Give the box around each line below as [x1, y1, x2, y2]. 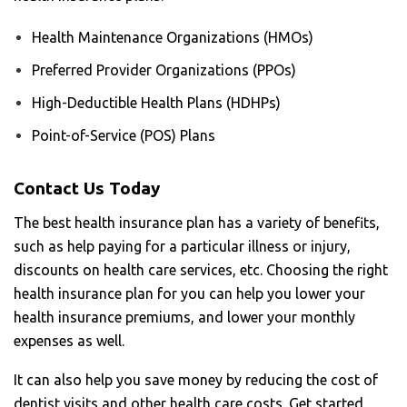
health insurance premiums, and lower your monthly [14, 308, 355, 325]
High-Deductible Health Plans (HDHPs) [32, 94, 284, 111]
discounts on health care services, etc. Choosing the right [14, 261, 388, 278]
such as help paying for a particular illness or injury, [14, 237, 351, 254]
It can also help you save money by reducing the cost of [14, 371, 378, 388]
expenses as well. [14, 332, 128, 349]
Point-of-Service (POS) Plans [32, 126, 219, 144]
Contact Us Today [14, 177, 160, 198]
